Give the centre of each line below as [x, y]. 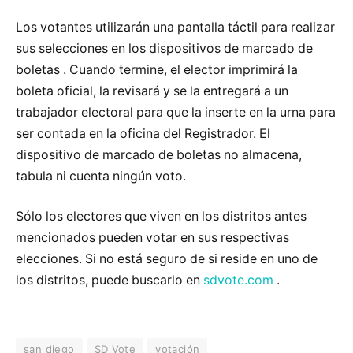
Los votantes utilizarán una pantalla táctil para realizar [175, 27]
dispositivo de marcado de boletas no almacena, [159, 154]
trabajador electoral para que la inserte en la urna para [176, 112]
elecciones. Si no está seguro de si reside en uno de [167, 259]
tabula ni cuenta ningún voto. [101, 176]
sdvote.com [238, 281]
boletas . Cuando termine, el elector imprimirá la [157, 69]
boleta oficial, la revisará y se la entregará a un [152, 91]
